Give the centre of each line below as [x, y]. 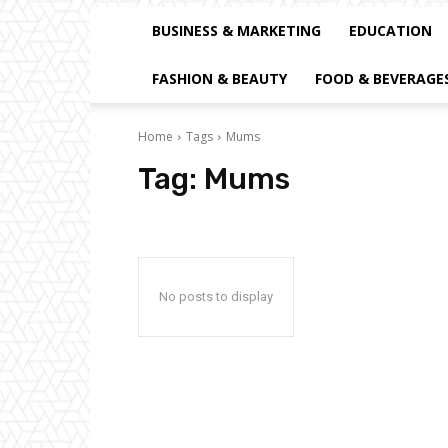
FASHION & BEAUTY [219, 78]
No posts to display [216, 296]
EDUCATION [390, 30]
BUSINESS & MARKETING [236, 30]
